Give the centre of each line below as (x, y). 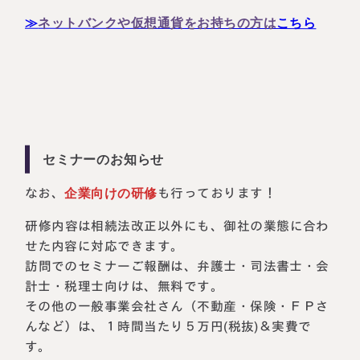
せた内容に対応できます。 (105, 245)
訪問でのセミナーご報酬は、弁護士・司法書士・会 (178, 266)
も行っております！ (217, 192)
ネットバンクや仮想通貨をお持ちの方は (157, 23)
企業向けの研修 (111, 193)
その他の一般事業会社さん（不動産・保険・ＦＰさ (178, 306)
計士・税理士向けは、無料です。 (125, 286)
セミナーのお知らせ (104, 159)
